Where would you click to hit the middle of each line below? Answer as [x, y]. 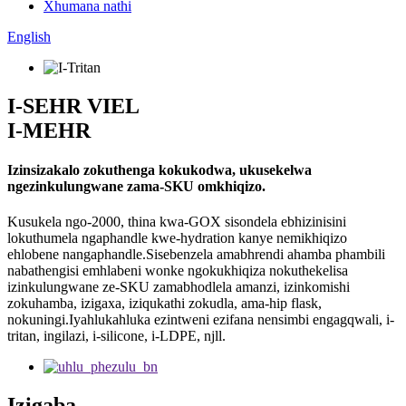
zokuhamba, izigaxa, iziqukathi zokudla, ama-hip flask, [164, 304]
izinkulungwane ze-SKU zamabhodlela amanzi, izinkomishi [179, 287]
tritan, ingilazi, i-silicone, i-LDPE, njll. [116, 336]
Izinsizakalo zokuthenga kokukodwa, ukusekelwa [159, 170]
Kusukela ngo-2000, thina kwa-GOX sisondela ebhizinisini [177, 222]
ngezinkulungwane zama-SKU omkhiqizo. [136, 187]
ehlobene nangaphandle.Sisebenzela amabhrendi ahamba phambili [196, 255]
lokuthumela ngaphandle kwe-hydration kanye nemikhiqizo [177, 238]
